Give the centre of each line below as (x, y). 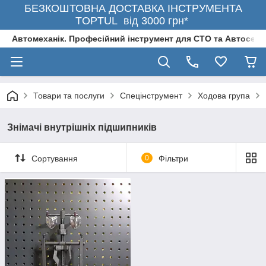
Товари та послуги (69, 96)
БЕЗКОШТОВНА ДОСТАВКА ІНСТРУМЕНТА (133, 8)
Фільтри (173, 158)
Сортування (55, 158)
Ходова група (224, 96)
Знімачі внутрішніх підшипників (82, 127)
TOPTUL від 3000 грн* (133, 21)
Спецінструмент (151, 96)
